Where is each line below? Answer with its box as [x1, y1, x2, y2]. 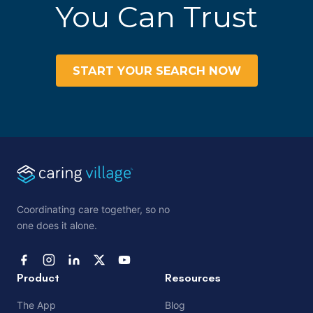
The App [17, 298, 56, 311]
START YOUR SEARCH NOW [72, 64, 241, 78]
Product [17, 270, 59, 284]
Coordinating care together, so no [17, 203, 170, 215]
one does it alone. [17, 219, 97, 231]
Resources [165, 270, 221, 284]
